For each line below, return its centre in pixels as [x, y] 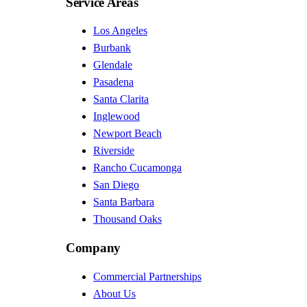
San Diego [116, 185]
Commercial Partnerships [147, 276]
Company [94, 247]
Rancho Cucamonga [137, 168]
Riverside [114, 151]
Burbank [112, 48]
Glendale [113, 65]
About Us [114, 293]
